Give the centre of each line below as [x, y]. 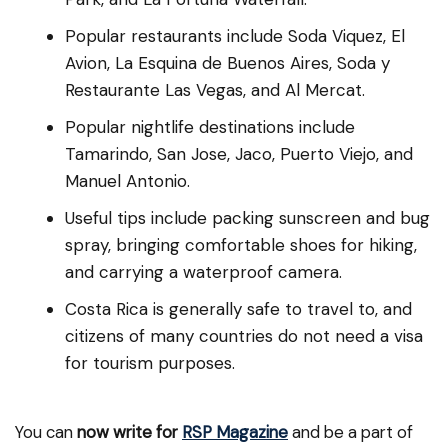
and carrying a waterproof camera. [203, 272]
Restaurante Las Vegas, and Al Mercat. [215, 90]
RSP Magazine [235, 432]
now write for [129, 432]
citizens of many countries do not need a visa [244, 336]
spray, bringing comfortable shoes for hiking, [241, 245]
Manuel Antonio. [127, 181]
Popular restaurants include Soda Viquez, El [235, 36]
